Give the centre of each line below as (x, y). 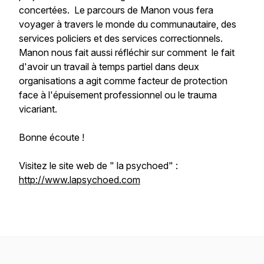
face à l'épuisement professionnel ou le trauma (118, 95)
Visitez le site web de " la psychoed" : (98, 166)
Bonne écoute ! (52, 137)
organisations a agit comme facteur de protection (123, 81)
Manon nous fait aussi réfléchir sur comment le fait (127, 52)
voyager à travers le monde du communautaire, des (128, 24)
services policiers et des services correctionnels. (122, 38)
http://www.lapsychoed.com (80, 180)
